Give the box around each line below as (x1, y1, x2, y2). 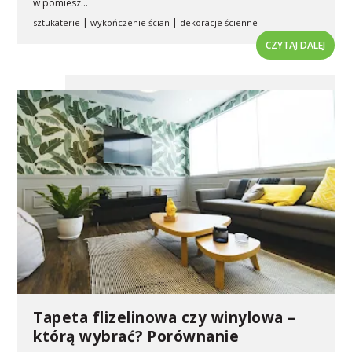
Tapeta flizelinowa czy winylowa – (33, 306, 296, 328)
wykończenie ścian (90, 16, 170, 28)
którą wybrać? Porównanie (33, 325, 240, 346)
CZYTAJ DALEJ (265, 38, 325, 52)
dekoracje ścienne (180, 16, 258, 28)
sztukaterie (33, 16, 81, 28)
